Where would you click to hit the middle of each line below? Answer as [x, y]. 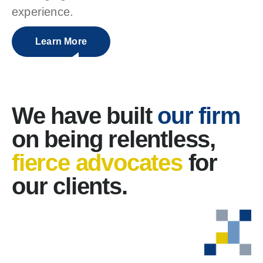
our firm [199, 116]
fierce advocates [100, 163]
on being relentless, [114, 139]
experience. [43, 12]
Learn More [61, 41]
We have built [85, 116]
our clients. [70, 186]
